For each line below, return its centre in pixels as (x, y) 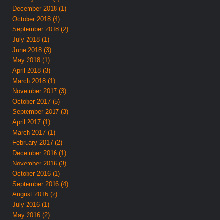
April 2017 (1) (31, 122)
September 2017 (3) (41, 111)
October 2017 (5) (36, 101)
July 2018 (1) (31, 39)
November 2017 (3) (40, 91)
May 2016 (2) (31, 215)
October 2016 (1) (36, 173)
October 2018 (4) (36, 19)
